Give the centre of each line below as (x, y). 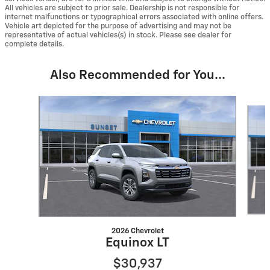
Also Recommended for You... (137, 75)
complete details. (34, 44)
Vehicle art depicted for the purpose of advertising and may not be (118, 26)
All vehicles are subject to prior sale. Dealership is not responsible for (122, 8)
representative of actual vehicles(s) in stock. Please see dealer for (118, 35)
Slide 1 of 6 (30, 101)
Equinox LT (137, 243)
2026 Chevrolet (137, 231)
